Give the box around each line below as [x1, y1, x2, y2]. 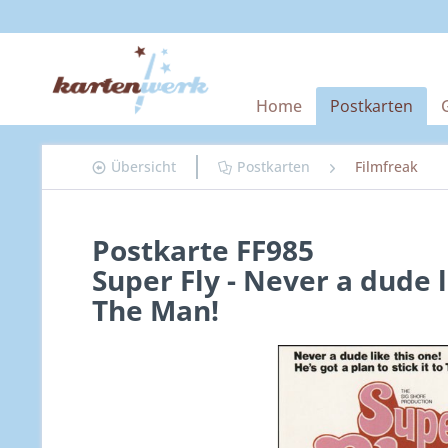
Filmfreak [355, 157, 418, 176]
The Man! [92, 291, 219, 329]
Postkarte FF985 [92, 231, 314, 269]
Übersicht [111, 157, 176, 176]
